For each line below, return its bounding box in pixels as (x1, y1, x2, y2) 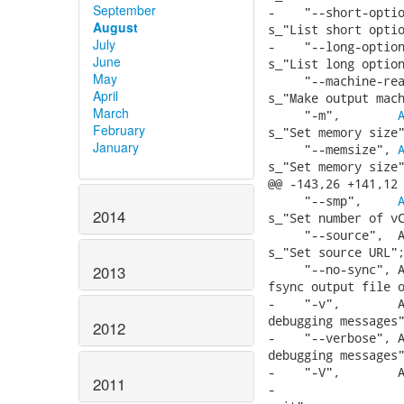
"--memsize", (268, 141, 398, 158)
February (93, 120, 145, 139)
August (93, 17, 138, 36)
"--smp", (268, 192, 398, 209)
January (93, 137, 139, 156)
